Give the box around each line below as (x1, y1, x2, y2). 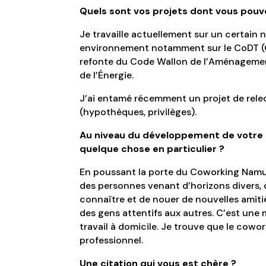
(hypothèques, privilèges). (80, 105, 197, 118)
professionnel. (80, 233, 144, 246)
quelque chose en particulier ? (80, 142, 225, 155)
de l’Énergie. (80, 68, 134, 81)
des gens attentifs (80, 206, 163, 219)
